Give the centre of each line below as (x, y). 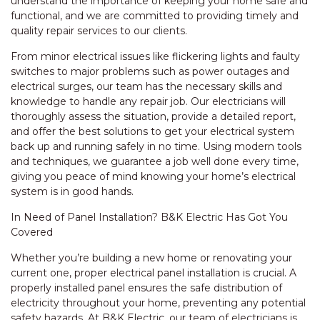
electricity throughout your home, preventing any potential (158, 303)
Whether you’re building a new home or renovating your (151, 258)
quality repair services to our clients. (99, 31)
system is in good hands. (72, 191)
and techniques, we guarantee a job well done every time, (155, 161)
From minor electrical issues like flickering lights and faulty (155, 56)
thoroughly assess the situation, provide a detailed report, (153, 116)
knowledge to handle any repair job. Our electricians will (148, 101)
